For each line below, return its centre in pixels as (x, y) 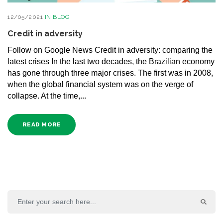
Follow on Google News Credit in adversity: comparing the (110, 50)
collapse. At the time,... (47, 96)
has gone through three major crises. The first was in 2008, (110, 73)
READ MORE (42, 124)
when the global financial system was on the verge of (100, 85)
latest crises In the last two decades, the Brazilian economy (111, 62)
